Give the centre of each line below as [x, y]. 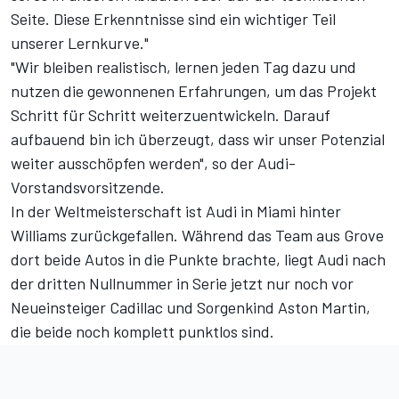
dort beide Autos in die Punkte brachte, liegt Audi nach [198, 260]
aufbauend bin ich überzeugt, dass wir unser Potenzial [198, 139]
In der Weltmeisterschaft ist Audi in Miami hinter [176, 212]
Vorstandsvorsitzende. [88, 187]
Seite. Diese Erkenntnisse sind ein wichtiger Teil [173, 19]
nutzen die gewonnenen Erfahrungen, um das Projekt [194, 91]
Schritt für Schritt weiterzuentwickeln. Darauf [171, 115]
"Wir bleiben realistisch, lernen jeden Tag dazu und [183, 67]
